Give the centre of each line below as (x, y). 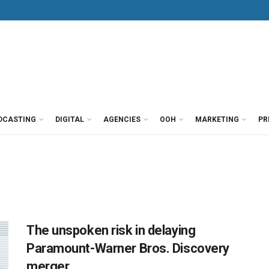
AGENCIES (122, 119)
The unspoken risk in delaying (111, 230)
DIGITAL (70, 119)
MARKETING (217, 119)
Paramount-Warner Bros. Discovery (128, 248)
